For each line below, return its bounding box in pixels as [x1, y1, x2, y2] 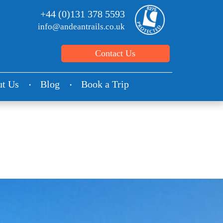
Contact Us [95, 48, 136, 58]
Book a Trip [81, 79, 129, 90]
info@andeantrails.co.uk [38, 22, 125, 31]
